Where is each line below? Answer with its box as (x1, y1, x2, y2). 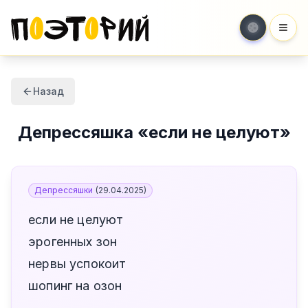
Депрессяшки (34, 185, 93, 195)
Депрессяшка (17, 122, 133, 142)
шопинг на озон (28, 278, 122, 293)
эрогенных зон (28, 234, 118, 249)
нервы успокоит (28, 256, 126, 271)
